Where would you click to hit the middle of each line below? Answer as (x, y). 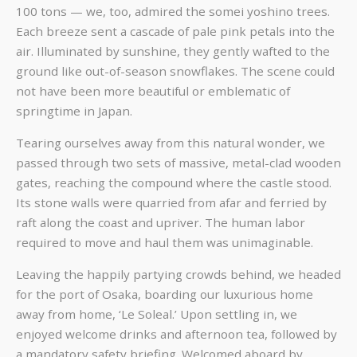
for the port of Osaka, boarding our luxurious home (165, 294)
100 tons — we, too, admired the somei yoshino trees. (173, 11)
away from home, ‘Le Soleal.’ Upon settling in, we (157, 314)
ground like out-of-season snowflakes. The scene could (175, 71)
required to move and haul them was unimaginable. (165, 242)
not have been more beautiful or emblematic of (153, 90)
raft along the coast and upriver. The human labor (161, 222)
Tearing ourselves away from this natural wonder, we (171, 142)
